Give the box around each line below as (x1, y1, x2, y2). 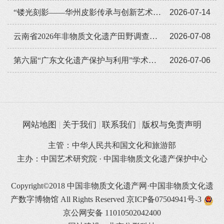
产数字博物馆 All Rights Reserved (10, 195, 126, 204)
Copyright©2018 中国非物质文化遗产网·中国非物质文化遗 (10, 181, 213, 190)
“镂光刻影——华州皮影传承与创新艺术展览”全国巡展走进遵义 (152, 7, 161, 16)
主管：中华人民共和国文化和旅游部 (48, 141, 176, 150)
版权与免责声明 (142, 120, 202, 130)
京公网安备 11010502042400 (63, 208, 161, 217)
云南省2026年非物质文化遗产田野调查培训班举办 (149, 31, 157, 40)
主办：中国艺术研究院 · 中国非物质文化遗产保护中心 (16, 154, 207, 163)
